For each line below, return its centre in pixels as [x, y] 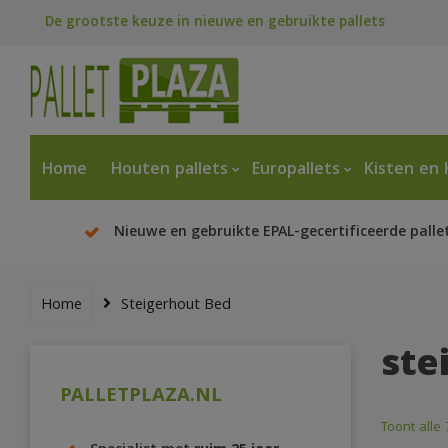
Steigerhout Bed [176, 306]
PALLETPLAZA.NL [141, 397]
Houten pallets [169, 171]
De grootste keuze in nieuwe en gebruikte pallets [215, 23]
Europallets [296, 171]
